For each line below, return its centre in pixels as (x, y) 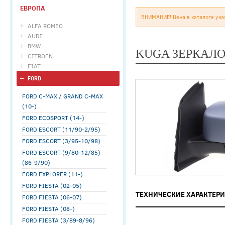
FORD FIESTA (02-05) (52, 185)
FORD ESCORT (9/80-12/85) (61, 152)
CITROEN (40, 56)
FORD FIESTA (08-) (48, 208)
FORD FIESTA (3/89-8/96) (59, 220)
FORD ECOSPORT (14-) (53, 118)
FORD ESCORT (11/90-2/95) (61, 129)
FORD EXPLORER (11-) (52, 174)
